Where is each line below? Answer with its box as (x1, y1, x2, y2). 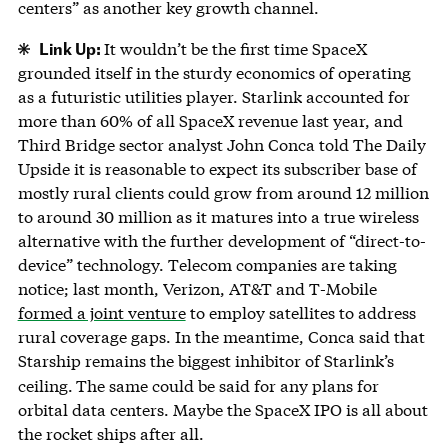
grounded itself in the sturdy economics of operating (17, 62, 411, 84)
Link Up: (39, 37, 105, 60)
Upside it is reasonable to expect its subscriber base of (17, 158, 417, 180)
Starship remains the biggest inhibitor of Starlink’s (17, 350, 394, 372)
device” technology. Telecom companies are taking (17, 254, 397, 276)
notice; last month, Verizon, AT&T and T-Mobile (17, 278, 377, 300)
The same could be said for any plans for (75, 375, 379, 397)
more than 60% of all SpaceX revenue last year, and (17, 110, 403, 132)
